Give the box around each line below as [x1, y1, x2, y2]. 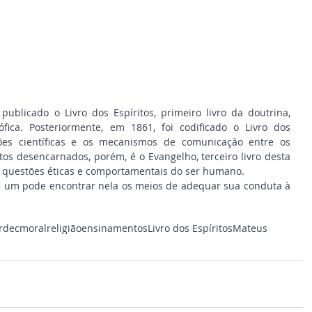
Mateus [233, 221, 267, 235]
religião [47, 221, 81, 235]
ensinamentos [81, 221, 148, 235]
